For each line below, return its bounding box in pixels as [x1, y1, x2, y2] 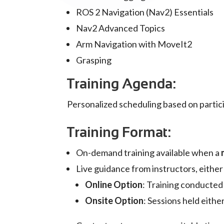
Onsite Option [85, 195, 144, 206]
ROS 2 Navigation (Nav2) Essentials [76, 6, 214, 18]
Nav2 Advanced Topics [76, 22, 165, 34]
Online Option [85, 179, 143, 190]
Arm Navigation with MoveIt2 [76, 38, 192, 50]
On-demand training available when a [76, 147, 221, 158]
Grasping [76, 54, 112, 66]
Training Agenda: [67, 76, 176, 92]
